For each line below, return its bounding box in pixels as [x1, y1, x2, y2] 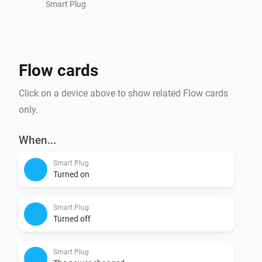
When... [19, 133, 56, 147]
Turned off [53, 213, 91, 223]
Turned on [53, 169, 89, 179]
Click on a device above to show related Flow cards [19, 87, 228, 99]
